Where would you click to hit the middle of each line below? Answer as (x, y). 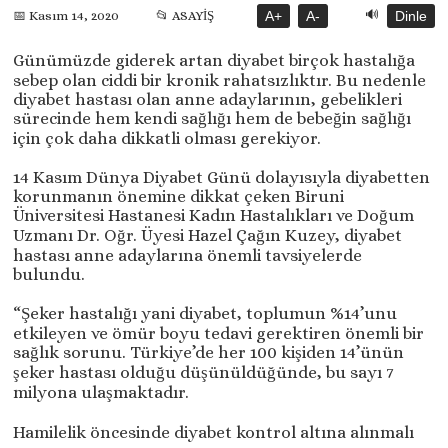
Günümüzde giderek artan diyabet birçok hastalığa (214, 60)
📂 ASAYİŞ (185, 15)
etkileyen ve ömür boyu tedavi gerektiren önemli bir (219, 333)
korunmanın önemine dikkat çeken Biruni (179, 196)
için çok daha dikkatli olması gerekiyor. (167, 138)
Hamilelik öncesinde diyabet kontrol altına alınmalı (214, 432)
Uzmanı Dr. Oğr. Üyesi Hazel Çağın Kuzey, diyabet (208, 235)
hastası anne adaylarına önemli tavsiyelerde (188, 255)
